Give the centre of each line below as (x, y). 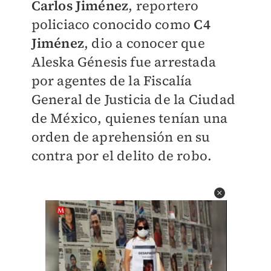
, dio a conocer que (144, 43)
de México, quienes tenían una (129, 118)
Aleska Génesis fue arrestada (124, 61)
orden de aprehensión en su (121, 136)
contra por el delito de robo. (122, 155)
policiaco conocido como (113, 24)
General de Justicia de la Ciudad (133, 99)
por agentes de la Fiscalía (112, 80)
